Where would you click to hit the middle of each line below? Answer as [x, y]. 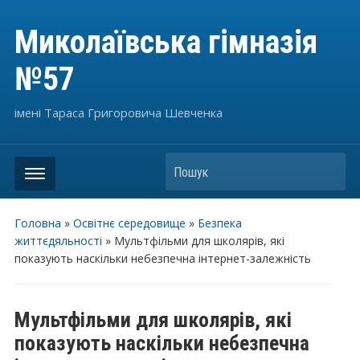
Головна [37, 223]
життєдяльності [58, 241]
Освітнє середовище [129, 223]
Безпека [219, 223]
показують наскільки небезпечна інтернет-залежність [162, 258]
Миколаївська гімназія [166, 42]
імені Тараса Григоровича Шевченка [118, 112]
